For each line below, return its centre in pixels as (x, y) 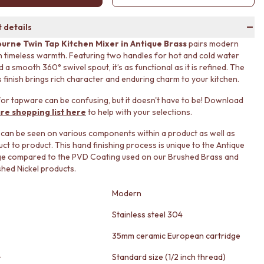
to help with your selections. (139, 112)
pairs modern (213, 44)
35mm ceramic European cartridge (176, 236)
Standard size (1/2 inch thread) (169, 257)
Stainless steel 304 (147, 214)
